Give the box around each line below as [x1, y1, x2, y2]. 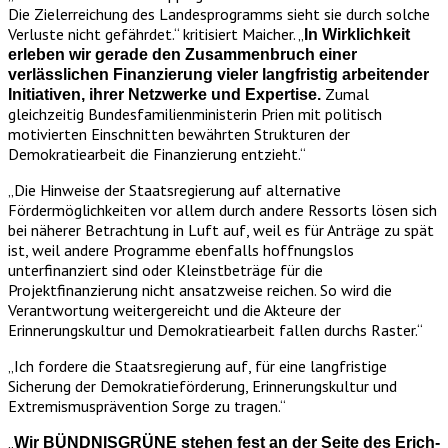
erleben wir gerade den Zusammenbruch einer [8, 45, 357, 63]
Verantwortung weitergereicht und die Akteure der [8, 299, 341, 320]
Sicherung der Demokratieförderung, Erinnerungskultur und [8, 375, 397, 396]
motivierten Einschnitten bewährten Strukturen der [8, 123, 350, 144]
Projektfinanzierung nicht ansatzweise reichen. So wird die [8, 279, 392, 300]
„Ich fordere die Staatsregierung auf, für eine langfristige [8, 355, 387, 376]
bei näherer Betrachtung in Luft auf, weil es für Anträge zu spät [8, 219, 434, 240]
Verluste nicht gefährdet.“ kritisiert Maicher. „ [8, 23, 304, 44]
